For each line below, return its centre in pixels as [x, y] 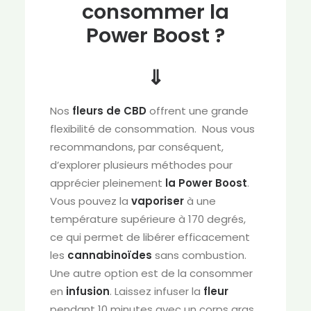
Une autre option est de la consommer [151, 273]
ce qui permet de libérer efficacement [150, 237]
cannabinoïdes [110, 255]
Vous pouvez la [91, 201]
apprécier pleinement [108, 183]
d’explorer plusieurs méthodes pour [141, 165]
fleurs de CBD [109, 111]
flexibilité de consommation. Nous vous [152, 129]
